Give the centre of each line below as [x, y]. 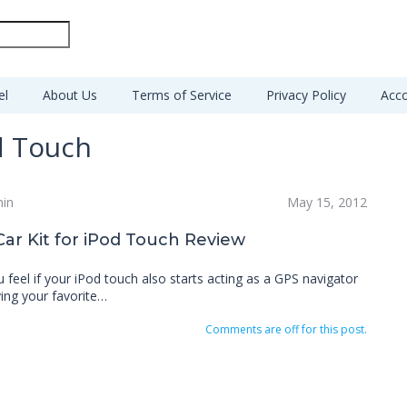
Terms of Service [182, 95]
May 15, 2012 [327, 202]
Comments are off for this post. [286, 329]
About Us [70, 95]
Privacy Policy [306, 95]
